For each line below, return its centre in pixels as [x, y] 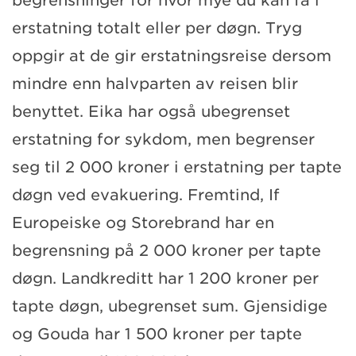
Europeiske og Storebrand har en [143, 222]
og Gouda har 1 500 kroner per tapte [157, 334]
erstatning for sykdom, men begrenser [163, 139]
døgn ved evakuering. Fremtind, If [146, 195]
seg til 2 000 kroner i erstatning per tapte [177, 167]
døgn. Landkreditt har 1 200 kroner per [165, 278]
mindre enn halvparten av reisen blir [155, 83]
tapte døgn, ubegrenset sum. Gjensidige [170, 306]
